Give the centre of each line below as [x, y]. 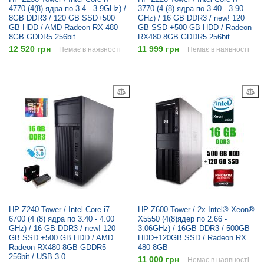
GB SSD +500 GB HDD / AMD [61, 238]
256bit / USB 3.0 [37, 257]
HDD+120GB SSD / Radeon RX [192, 238]
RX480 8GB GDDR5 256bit [184, 37]
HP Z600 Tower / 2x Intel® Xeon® [196, 210]
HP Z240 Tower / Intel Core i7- [60, 210]
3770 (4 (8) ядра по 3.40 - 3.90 [191, 9]
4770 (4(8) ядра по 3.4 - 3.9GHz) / [67, 9]
